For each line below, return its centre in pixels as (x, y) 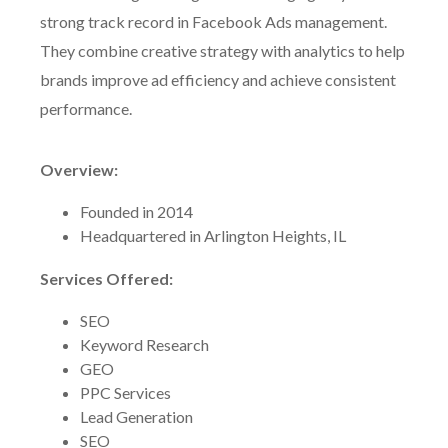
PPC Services (125, 392)
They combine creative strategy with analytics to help (222, 50)
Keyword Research (144, 344)
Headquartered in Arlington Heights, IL (213, 235)
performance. (86, 108)
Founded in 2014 (136, 211)
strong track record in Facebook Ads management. (213, 21)
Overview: (79, 169)
